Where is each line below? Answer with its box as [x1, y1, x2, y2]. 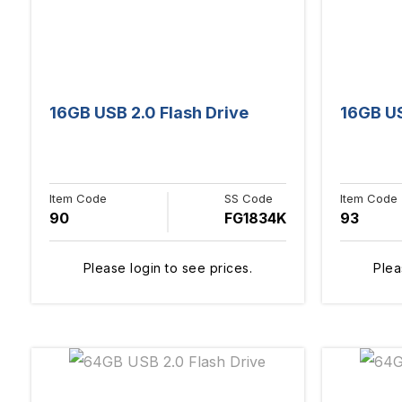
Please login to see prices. [83, 259, 252, 275]
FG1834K [223, 208, 286, 227]
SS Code [223, 190, 273, 205]
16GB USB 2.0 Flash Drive [49, 102, 249, 122]
